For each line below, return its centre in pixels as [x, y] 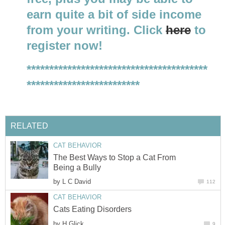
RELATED [29, 126]
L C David [77, 182]
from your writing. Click [96, 30]
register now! [65, 46]
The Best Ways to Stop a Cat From [115, 158]
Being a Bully [77, 168]
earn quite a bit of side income [114, 15]
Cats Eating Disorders [92, 209]
